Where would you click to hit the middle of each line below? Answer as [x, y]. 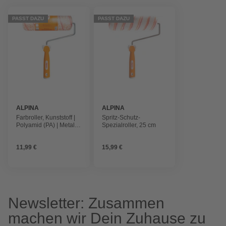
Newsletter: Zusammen [86, 203]
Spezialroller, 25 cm [129, 125]
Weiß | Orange [36, 133]
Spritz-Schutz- [121, 118]
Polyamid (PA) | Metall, [47, 125]
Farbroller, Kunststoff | [46, 118]
